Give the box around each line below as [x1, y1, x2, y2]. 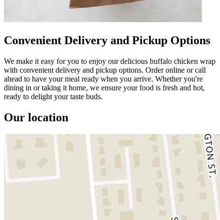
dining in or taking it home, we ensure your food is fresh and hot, [4, 83, 205, 92]
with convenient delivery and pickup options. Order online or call [4, 65, 206, 74]
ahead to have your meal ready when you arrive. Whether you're [4, 74, 203, 83]
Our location [4, 110, 68, 124]
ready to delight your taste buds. [4, 92, 103, 101]
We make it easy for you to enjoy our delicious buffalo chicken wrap [4, 56, 216, 65]
